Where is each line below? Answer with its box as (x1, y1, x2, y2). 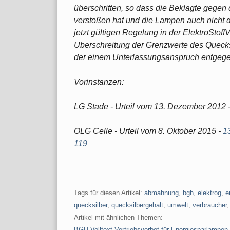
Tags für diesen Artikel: (74, 188, 144, 197)
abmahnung (144, 188, 179, 197)
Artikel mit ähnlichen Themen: (74, 213, 163, 221)
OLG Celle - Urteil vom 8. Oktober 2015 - (74, 126, 223, 136)
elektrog (198, 188, 221, 197)
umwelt (167, 201, 188, 209)
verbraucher (193, 201, 227, 209)
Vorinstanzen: (74, 77, 124, 86)
